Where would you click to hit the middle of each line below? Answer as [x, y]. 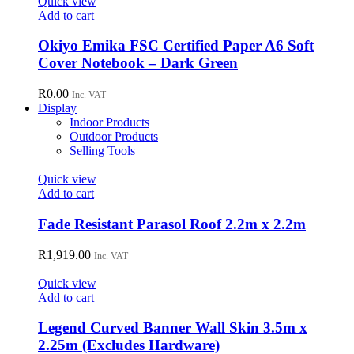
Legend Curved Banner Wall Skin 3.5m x [173, 328]
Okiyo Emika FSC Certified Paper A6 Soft [176, 46]
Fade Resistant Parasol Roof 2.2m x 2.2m [172, 224]
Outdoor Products [114, 137]
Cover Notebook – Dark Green [138, 63]
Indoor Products [109, 122]
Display [57, 108]
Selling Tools [102, 151]
